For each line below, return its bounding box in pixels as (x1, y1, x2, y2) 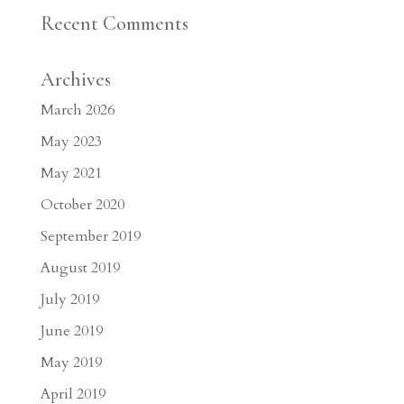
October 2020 (40, 194, 124, 215)
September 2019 (40, 225, 141, 246)
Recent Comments (40, 11, 188, 35)
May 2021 (40, 162, 102, 183)
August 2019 (40, 257, 120, 278)
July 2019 (40, 289, 99, 309)
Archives (40, 67, 111, 91)
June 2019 (40, 320, 103, 341)
